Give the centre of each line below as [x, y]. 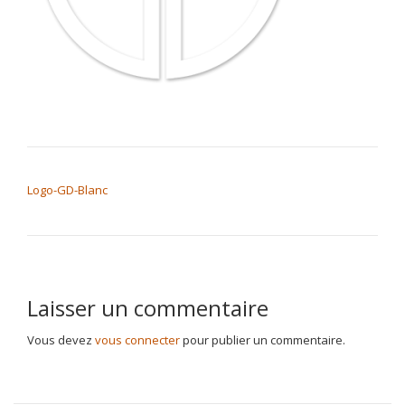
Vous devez [61, 340]
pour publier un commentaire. [263, 340]
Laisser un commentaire [148, 308]
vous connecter [137, 340]
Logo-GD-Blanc [67, 190]
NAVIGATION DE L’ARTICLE [128, 171]
